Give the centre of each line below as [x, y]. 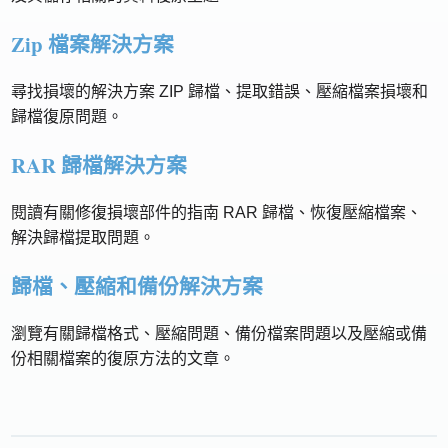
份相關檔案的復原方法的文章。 [123, 358]
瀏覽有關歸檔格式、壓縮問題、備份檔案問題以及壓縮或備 [219, 333]
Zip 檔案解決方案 [93, 44]
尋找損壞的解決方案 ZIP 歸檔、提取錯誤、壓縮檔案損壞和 [220, 91]
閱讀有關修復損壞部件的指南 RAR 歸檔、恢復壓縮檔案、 [217, 212]
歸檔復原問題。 [67, 116]
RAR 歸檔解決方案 [99, 165]
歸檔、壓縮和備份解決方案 [137, 286]
